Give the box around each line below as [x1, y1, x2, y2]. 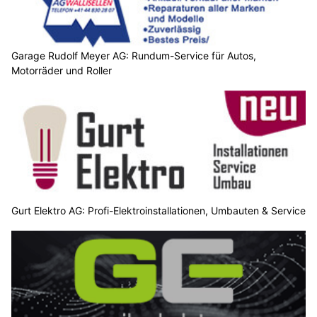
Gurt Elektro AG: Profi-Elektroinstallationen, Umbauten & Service [11, 204, 306, 217]
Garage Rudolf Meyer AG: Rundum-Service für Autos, [11, 49, 256, 62]
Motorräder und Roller [11, 64, 112, 76]
